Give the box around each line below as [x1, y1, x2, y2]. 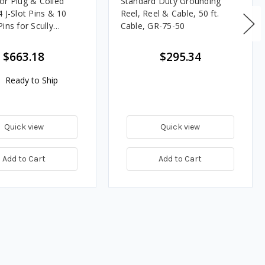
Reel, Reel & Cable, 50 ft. [120, 8, 219, 20]
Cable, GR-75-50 [120, 20, 185, 32]
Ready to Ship [3, 75, 59, 86]
